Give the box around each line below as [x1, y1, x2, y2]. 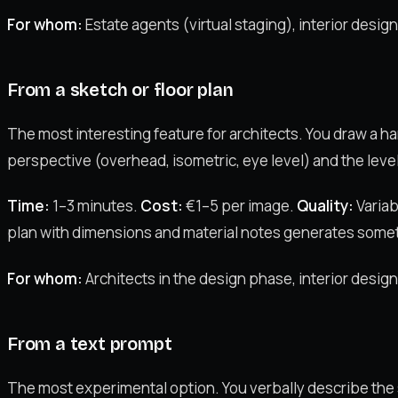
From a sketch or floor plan [7, 79, 234, 101]
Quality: [297, 195, 354, 217]
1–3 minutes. [50, 195, 140, 217]
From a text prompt [7, 332, 172, 354]
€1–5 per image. [183, 195, 297, 217]
